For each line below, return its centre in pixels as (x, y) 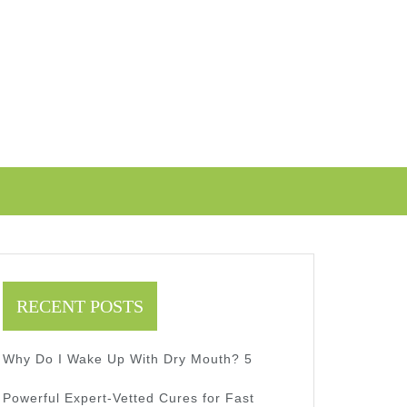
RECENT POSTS (80, 306)
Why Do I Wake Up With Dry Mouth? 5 (128, 359)
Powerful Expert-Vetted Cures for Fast (129, 398)
